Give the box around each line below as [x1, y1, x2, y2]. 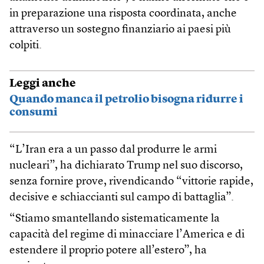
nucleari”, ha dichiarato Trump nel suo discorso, [9, 160, 243, 172]
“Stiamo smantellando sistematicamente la [9, 213, 220, 225]
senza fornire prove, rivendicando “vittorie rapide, [9, 176, 253, 188]
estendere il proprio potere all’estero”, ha [9, 245, 207, 257]
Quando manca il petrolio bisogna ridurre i [9, 94, 243, 105]
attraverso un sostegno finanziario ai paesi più [9, 24, 231, 36]
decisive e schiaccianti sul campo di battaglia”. [9, 192, 234, 204]
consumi [9, 107, 58, 118]
